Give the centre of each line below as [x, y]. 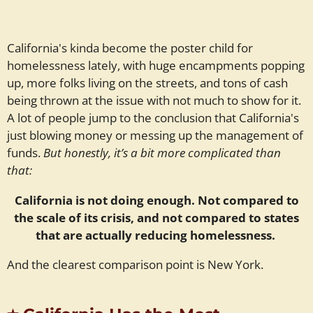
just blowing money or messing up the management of [155, 135]
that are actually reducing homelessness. [156, 234]
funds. [24, 153]
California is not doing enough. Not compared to [156, 199]
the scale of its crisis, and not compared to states [156, 217]
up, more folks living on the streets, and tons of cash [147, 83]
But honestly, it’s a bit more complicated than [161, 153]
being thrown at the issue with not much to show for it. [154, 100]
